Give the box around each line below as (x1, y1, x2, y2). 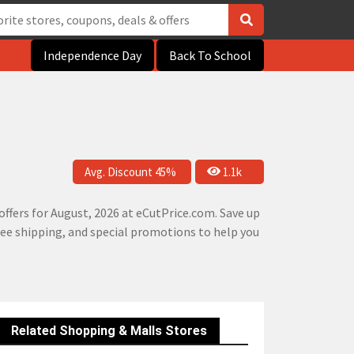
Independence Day (43, 47, 141, 63)
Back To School (169, 47, 251, 63)
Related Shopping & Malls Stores (11, 323, 207, 338)
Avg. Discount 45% (85, 164, 176, 179)
